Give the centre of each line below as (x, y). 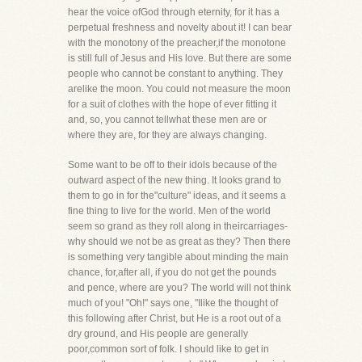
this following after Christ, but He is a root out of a (175, 318)
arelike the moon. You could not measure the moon (179, 89)
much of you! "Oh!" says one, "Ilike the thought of (173, 303)
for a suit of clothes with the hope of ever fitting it (172, 104)
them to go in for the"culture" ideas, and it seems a (177, 196)
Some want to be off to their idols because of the (173, 165)
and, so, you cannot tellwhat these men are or (167, 120)
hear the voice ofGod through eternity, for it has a (174, 12)
